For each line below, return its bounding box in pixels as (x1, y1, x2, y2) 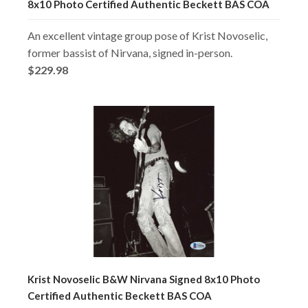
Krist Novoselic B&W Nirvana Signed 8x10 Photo (27, 272, 260, 285)
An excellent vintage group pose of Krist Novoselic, (27, 28, 267, 42)
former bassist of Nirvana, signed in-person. (27, 45, 232, 59)
